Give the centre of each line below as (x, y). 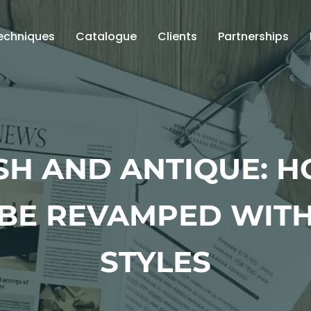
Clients (177, 37)
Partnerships (253, 37)
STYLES (155, 261)
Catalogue (106, 37)
